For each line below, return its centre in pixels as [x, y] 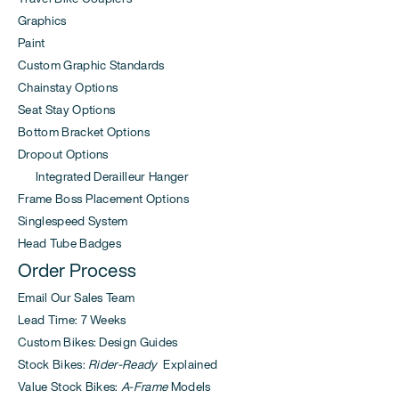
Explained [187, 365]
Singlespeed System [73, 221]
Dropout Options [63, 155]
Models [189, 387]
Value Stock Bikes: [70, 387]
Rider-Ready [123, 365]
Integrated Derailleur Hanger [103, 177]
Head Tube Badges [70, 244]
